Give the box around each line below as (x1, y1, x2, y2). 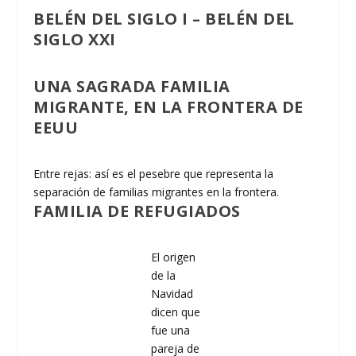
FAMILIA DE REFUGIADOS (33, 199, 241, 222)
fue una (150, 322, 190, 338)
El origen (150, 249, 195, 265)
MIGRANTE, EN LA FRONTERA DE (33, 95, 304, 118)
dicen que (150, 304, 200, 319)
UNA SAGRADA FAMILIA (33, 75, 230, 97)
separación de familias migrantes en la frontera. (33, 184, 280, 199)
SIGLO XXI (33, 28, 116, 50)
